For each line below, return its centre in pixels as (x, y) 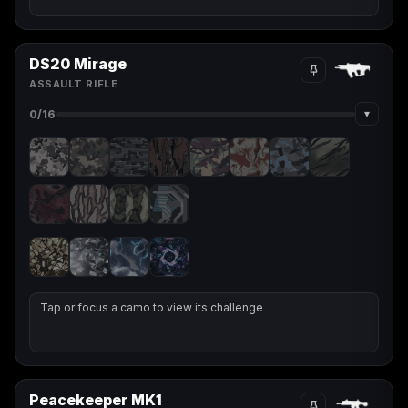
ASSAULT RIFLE (74, 84)
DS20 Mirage (78, 64)
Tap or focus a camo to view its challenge (152, 307)
